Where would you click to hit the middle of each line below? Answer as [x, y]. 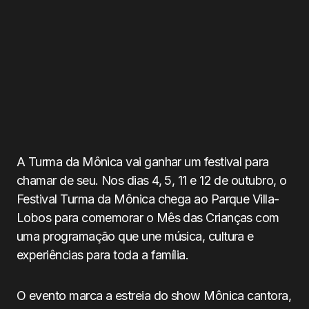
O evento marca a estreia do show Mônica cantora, [154, 296]
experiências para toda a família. [103, 255]
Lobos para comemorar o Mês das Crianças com [148, 218]
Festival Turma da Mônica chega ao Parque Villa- [148, 199]
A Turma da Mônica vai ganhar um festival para [143, 162]
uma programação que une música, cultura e [135, 236]
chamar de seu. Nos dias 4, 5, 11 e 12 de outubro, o [152, 180]
